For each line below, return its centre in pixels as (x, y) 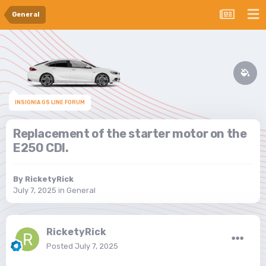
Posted (61, 246)
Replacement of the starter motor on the (130, 134)
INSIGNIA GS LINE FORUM (50, 104)
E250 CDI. (41, 148)
